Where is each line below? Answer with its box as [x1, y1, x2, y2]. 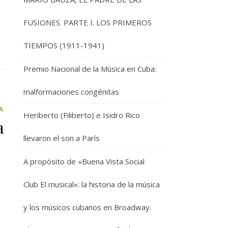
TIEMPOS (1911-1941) [23, 40, 104, 50]
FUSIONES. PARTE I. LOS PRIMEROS [23, 17, 152, 27]
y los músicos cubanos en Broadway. [23, 202, 151, 212]
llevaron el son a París [23, 133, 100, 143]
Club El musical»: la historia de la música [23, 179, 160, 189]
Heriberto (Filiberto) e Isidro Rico [23, 110, 140, 120]
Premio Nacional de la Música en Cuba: [23, 64, 156, 74]
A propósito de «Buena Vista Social [23, 156, 145, 166]
